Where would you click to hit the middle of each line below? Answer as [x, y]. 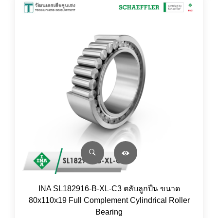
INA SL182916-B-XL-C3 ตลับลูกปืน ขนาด [109, 189]
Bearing [109, 212]
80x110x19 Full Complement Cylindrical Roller [109, 200]
